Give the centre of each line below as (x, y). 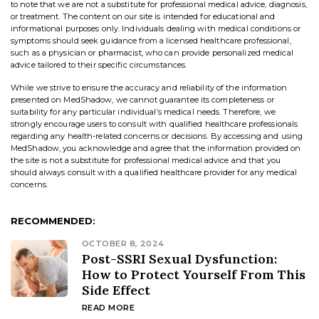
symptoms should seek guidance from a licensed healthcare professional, (151, 40)
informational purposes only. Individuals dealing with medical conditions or (156, 28)
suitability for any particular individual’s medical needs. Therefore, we (143, 111)
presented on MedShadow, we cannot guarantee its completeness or (142, 99)
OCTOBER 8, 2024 (123, 243)
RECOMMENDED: (53, 220)
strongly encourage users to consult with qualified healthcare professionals (155, 124)
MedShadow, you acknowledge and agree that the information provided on (156, 148)
